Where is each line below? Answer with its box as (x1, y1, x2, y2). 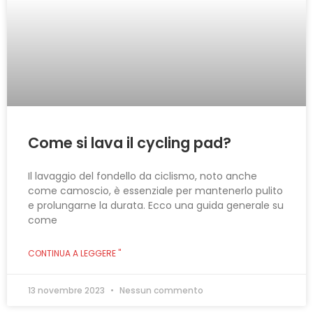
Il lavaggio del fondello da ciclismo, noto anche (28, 168, 257, 183)
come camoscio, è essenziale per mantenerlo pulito (28, 183, 283, 198)
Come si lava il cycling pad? (28, 132, 231, 153)
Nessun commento (117, 284, 203, 296)
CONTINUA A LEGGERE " (28, 247, 121, 259)
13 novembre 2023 (28, 284, 107, 296)
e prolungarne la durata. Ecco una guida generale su (28, 198, 284, 212)
